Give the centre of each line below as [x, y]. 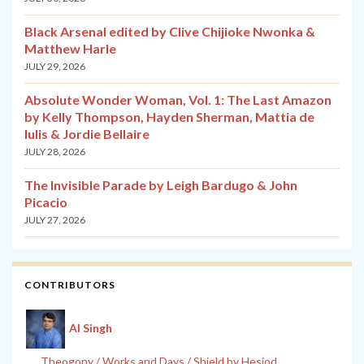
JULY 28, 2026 [55, 152]
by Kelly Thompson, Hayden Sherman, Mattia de [169, 117]
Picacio [46, 202]
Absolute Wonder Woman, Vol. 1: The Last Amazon [178, 100]
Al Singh [91, 327]
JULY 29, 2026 [55, 67]
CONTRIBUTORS [70, 285]
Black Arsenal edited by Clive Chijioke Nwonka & [170, 32]
